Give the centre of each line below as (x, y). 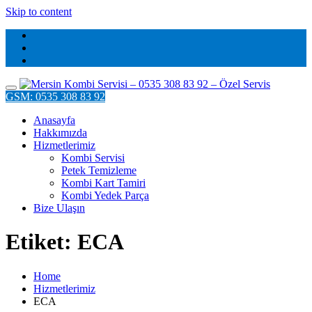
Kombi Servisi (93, 158)
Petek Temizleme (99, 170)
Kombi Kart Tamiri (103, 183)
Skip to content (39, 11)
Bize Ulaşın (59, 208)
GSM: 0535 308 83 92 (55, 96)
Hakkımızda (60, 133)
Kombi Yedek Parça (105, 195)
